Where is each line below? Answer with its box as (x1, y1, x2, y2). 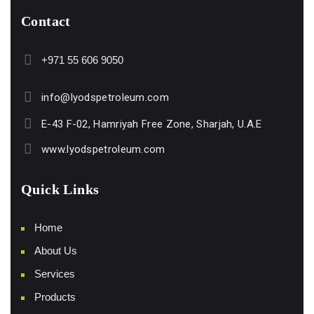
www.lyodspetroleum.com (41, 143, 165, 156)
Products (34, 291, 76, 303)
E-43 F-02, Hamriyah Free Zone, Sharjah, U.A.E (41, 118, 262, 131)
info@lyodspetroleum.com (41, 91, 169, 104)
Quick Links (21, 182, 100, 198)
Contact (21, 13, 71, 29)
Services (34, 268, 75, 280)
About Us (34, 245, 77, 257)
